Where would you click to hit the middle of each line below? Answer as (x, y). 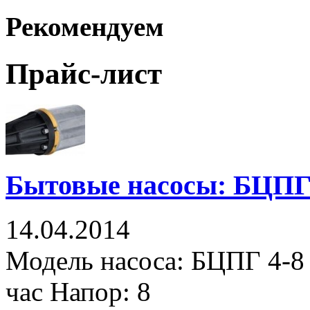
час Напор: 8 (78, 292)
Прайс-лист (84, 74)
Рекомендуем (85, 26)
